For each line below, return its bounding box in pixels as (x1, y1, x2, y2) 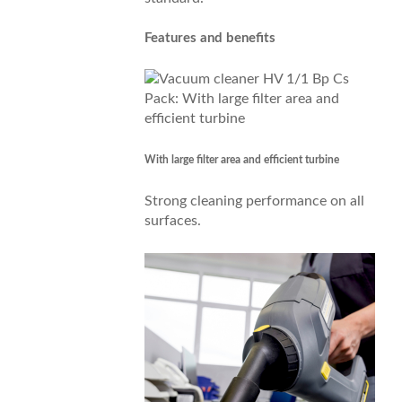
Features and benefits (144, 31, 275, 45)
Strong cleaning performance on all (144, 194, 364, 209)
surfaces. (144, 214, 201, 229)
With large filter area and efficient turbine (144, 154, 339, 166)
